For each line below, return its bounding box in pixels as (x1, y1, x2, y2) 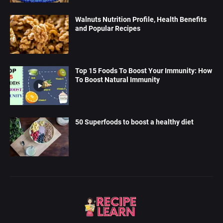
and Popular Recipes (75, 24, 140, 32)
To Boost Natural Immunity (75, 75, 160, 84)
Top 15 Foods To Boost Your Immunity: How (75, 66, 212, 75)
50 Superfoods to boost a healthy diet (75, 117, 194, 126)
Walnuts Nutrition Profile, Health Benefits (75, 15, 207, 23)
